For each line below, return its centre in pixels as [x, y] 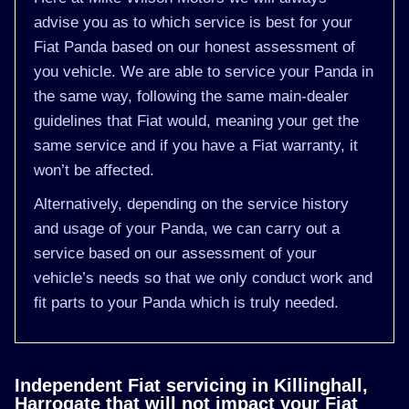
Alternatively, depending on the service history [191, 204]
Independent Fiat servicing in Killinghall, [191, 385]
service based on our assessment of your [175, 253]
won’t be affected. [94, 170]
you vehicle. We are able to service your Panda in [204, 72]
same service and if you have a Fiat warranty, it [196, 146]
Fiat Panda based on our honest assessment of [194, 47]
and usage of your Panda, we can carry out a [187, 229]
